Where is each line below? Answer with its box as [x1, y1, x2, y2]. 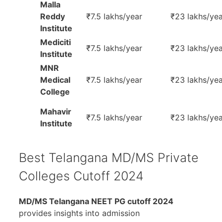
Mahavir [40, 106, 71, 116]
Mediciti [40, 37, 71, 47]
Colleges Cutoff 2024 [19, 168, 144, 183]
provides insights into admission [19, 208, 140, 219]
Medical [40, 74, 70, 85]
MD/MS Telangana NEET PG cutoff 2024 [19, 196, 173, 207]
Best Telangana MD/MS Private [19, 150, 199, 165]
